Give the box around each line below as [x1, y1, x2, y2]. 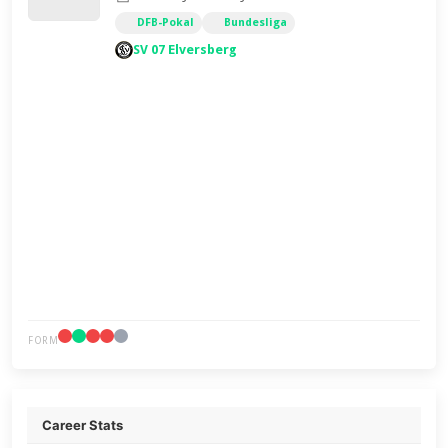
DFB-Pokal [137, 16, 195, 29]
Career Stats [42, 417, 124, 433]
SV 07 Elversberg [133, 42, 238, 57]
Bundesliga [224, 16, 288, 29]
